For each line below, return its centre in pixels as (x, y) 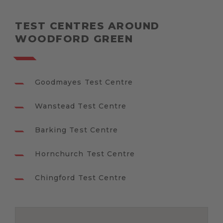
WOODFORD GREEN (74, 39)
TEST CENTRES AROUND (87, 26)
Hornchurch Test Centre (85, 154)
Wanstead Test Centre (81, 106)
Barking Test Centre (76, 130)
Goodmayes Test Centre (84, 82)
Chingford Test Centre (81, 178)
